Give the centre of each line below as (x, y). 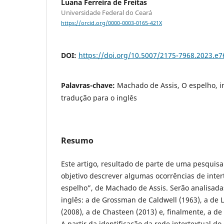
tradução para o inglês (99, 98)
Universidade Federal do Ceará (106, 13)
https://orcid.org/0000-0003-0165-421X (111, 23)
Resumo (77, 141)
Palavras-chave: (89, 85)
